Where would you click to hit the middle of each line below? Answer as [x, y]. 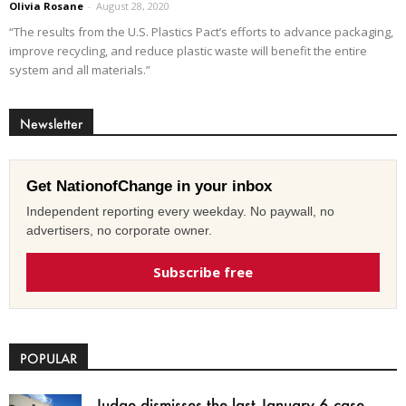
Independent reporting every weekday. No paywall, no [180, 212]
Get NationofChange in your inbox [149, 187]
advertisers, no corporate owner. [119, 231]
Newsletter [51, 124]
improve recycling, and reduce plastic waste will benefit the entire [188, 51]
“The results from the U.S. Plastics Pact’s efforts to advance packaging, [201, 32]
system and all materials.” [80, 70]
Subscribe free [203, 272]
